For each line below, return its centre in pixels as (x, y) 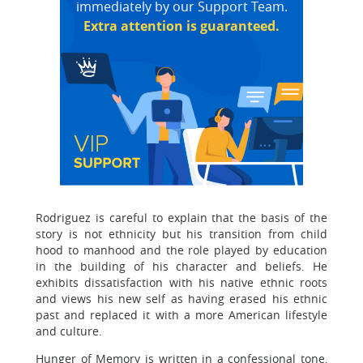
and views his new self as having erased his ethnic (181, 299)
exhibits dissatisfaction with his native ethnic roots (181, 282)
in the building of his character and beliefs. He (181, 266)
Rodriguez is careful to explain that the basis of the (181, 218)
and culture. (69, 331)
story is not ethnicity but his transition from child (181, 234)
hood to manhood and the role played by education (181, 250)
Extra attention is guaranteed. (181, 26)
